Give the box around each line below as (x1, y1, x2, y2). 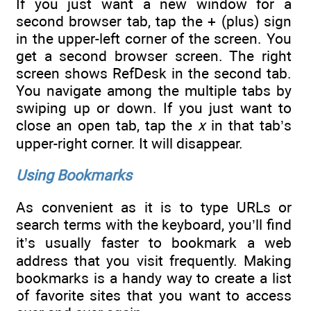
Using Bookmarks (16, 167, 132, 185)
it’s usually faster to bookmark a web (16, 234, 292, 252)
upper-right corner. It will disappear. (16, 134, 243, 152)
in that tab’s (205, 116, 292, 134)
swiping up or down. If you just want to (16, 99, 292, 117)
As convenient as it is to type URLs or (16, 199, 292, 217)
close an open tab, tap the (16, 116, 198, 134)
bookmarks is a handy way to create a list (16, 269, 292, 287)
